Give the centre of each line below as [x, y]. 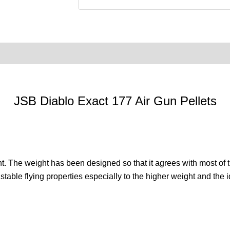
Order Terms [113, 53]
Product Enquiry [46, 53]
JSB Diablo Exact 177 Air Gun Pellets [115, 101]
